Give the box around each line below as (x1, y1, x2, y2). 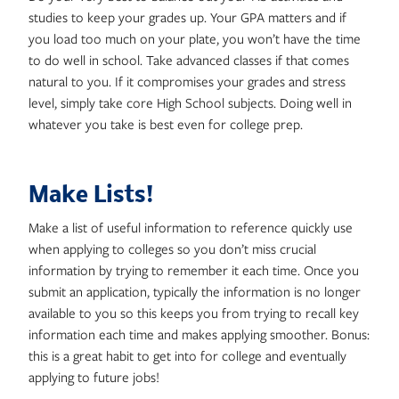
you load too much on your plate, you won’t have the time (28, 29, 361, 47)
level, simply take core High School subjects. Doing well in (28, 94, 352, 111)
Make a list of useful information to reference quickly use (28, 218, 353, 236)
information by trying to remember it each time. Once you (28, 261, 359, 279)
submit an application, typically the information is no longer (28, 282, 361, 300)
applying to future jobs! (28, 368, 159, 386)
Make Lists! (28, 184, 153, 208)
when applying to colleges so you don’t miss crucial (28, 240, 316, 257)
